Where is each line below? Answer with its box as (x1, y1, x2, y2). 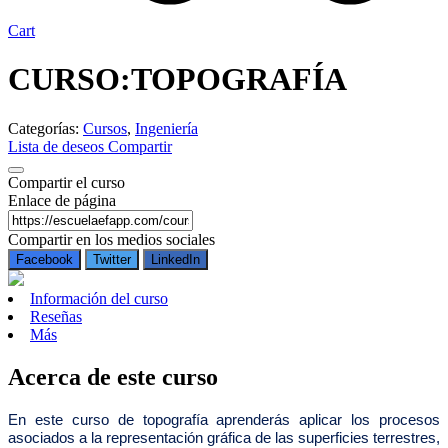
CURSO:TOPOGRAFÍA (8, 61, 355, 98)
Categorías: (8, 119, 83, 137)
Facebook (16, 251, 73, 267)
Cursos (83, 119, 127, 137)
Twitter (93, 251, 131, 267)
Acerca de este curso (8, 363, 218, 390)
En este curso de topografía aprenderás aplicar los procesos (8, 411, 440, 428)
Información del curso (30, 289, 168, 307)
